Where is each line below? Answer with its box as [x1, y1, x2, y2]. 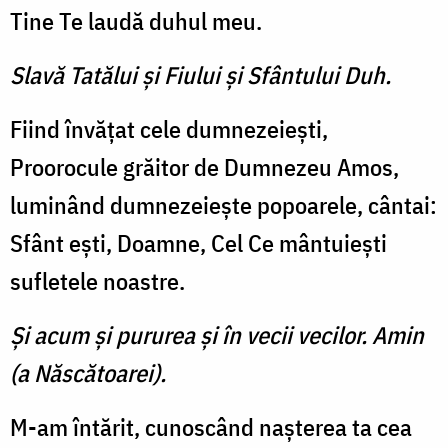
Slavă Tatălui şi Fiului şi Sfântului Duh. [10, 59, 391, 92]
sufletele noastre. [10, 265, 185, 298]
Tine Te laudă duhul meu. [10, 5, 262, 38]
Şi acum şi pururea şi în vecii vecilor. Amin [10, 319, 424, 352]
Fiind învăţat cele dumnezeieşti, [10, 113, 328, 146]
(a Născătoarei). [10, 357, 166, 390]
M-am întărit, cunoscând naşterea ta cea [10, 411, 412, 444]
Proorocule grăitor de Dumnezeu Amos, [10, 151, 399, 184]
